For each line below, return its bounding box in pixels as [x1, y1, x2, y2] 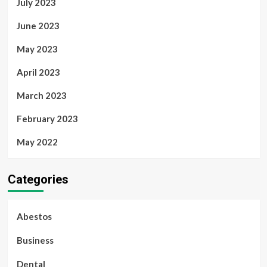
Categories [7, 172, 69, 187]
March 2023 [16, 90, 67, 101]
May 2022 [16, 136, 58, 148]
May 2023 [16, 44, 58, 55]
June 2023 [16, 20, 60, 32]
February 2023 [16, 113, 78, 125]
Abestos [16, 211, 52, 222]
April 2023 [16, 67, 60, 78]
